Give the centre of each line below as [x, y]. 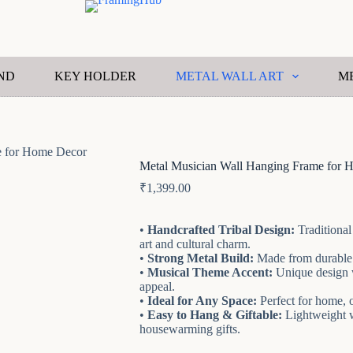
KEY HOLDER [96, 76]
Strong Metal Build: [200, 258]
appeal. [157, 287]
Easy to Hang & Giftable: [214, 315]
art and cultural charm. [195, 244]
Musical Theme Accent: [210, 273]
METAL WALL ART [230, 76]
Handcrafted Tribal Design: [221, 230]
